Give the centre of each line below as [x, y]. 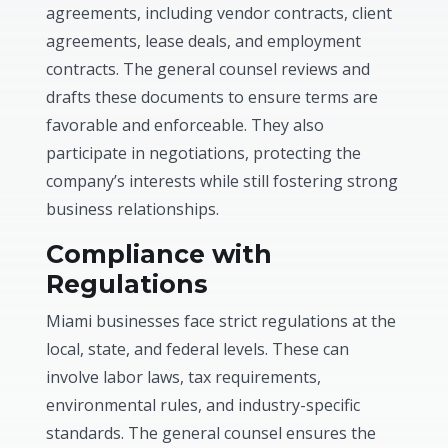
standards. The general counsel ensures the [211, 432]
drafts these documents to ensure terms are [212, 96]
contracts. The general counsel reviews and [208, 68]
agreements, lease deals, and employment [204, 40]
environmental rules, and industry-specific [203, 404]
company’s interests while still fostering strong [222, 180]
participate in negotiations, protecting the [204, 152]
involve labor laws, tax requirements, [184, 376]
